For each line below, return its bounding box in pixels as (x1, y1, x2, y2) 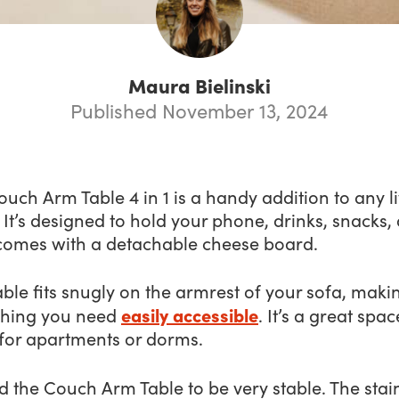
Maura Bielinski (128, 70, 271, 99)
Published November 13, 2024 (70, 96, 329, 124)
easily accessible (121, 302, 258, 328)
